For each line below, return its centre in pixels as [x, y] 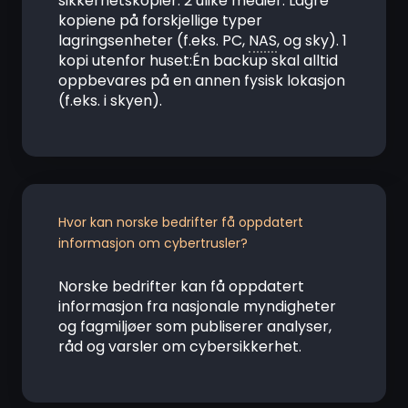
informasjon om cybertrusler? [153, 243]
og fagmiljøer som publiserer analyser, [195, 326]
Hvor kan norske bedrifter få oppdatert [181, 222]
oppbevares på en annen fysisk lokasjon [202, 81]
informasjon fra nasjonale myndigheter [197, 306]
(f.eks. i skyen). [110, 101]
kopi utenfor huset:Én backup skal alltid [198, 61]
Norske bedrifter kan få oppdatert [181, 286]
